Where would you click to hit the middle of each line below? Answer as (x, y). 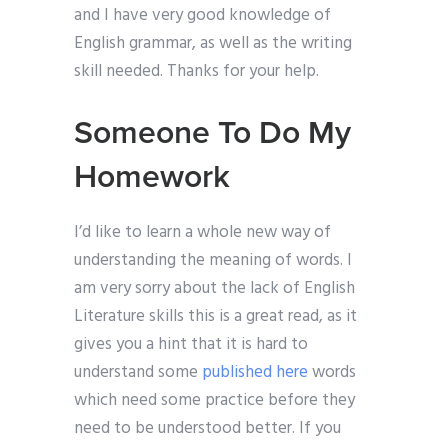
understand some (138, 373)
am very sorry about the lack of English (214, 289)
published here (255, 373)
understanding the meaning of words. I (213, 261)
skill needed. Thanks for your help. (196, 72)
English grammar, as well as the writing (213, 44)
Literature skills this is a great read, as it (215, 317)
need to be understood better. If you (207, 429)
